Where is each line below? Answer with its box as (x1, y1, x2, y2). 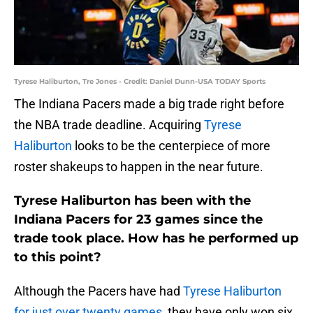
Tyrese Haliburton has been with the (14, 193, 251, 209)
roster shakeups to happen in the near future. (14, 159, 263, 175)
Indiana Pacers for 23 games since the (14, 212, 263, 228)
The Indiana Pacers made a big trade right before (14, 96, 284, 112)
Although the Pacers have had (14, 284, 183, 299)
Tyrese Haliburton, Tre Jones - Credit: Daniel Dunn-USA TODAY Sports (14, 77, 265, 87)
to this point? (14, 249, 101, 265)
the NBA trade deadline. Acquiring (14, 117, 204, 133)
